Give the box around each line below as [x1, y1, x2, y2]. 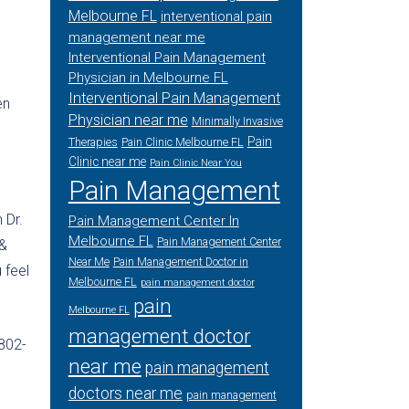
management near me [68, 29, 205, 46]
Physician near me [68, 111, 188, 129]
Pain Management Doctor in [112, 256, 248, 268]
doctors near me [68, 384, 183, 403]
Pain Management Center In [68, 213, 239, 229]
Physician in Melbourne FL [68, 69, 228, 86]
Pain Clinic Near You [149, 157, 242, 169]
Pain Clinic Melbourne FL [121, 136, 244, 149]
